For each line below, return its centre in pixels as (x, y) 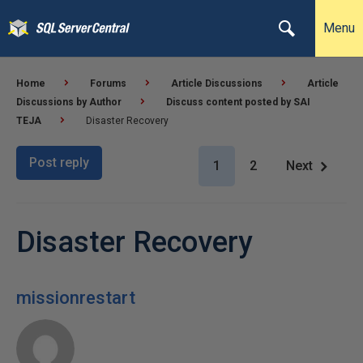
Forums (108, 83)
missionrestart (76, 298)
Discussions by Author (69, 102)
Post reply (59, 162)
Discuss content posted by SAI (238, 102)
